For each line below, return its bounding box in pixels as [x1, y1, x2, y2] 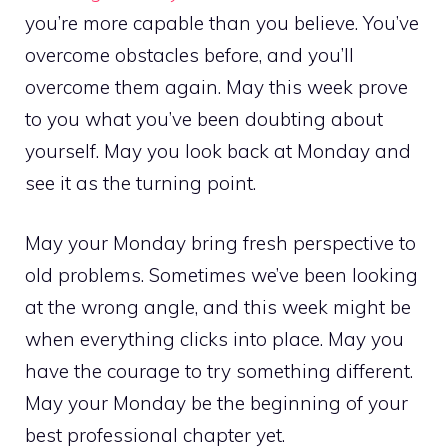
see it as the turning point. [25, 170, 256, 195]
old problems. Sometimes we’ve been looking [25, 263, 418, 287]
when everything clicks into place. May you [25, 327, 404, 351]
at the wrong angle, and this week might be [25, 295, 411, 319]
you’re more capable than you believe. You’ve [25, 10, 419, 35]
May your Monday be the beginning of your [25, 391, 408, 415]
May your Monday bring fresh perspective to [25, 231, 416, 255]
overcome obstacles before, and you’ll [25, 42, 354, 67]
